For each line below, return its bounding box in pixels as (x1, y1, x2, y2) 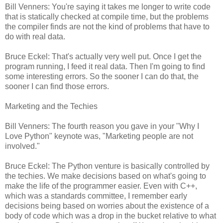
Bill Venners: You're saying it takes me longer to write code (5, 2, 211, 11)
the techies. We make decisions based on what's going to (5, 171, 206, 180)
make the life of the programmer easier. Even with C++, (5, 181, 197, 190)
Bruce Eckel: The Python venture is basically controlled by (5, 161, 210, 170)
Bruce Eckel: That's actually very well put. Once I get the (5, 52, 202, 61)
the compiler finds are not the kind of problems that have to (5, 22, 210, 31)
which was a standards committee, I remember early (5, 191, 187, 200)
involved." (5, 141, 40, 150)
